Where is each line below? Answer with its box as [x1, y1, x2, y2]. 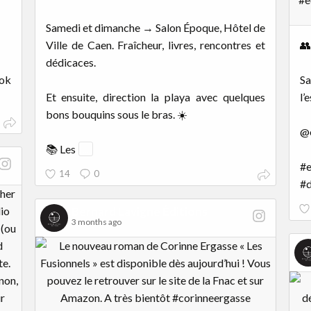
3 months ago [71, 216, 121, 227]
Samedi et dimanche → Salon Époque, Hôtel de [45, 20, 266, 34]
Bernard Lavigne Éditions [71, 203, 208, 219]
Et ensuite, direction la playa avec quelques [45, 90, 266, 103]
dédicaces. [45, 55, 96, 69]
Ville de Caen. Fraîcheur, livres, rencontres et [45, 37, 266, 51]
